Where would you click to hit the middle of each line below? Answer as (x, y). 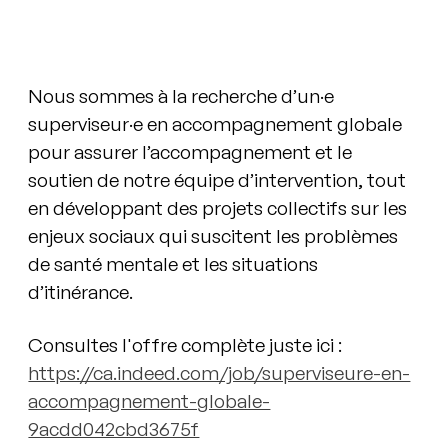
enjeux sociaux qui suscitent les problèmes (213, 236)
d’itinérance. (81, 292)
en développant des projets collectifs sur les (218, 208)
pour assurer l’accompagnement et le (190, 152)
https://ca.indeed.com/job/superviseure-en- (219, 373)
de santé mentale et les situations (173, 264)
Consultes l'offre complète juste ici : (187, 345)
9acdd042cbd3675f (114, 429)
